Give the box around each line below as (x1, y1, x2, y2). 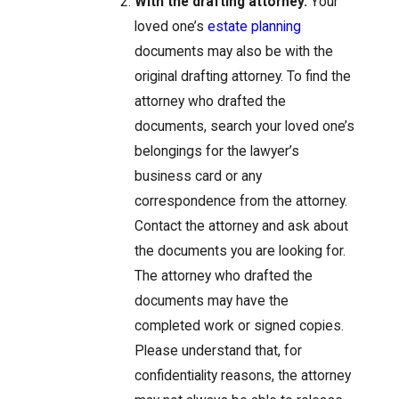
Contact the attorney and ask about (134, 218, 349, 235)
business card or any (134, 168, 263, 185)
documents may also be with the (134, 44, 334, 61)
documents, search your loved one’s (134, 118, 355, 135)
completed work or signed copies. (134, 318, 345, 335)
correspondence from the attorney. (134, 193, 348, 210)
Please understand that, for (134, 343, 303, 360)
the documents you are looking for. (134, 243, 346, 260)
